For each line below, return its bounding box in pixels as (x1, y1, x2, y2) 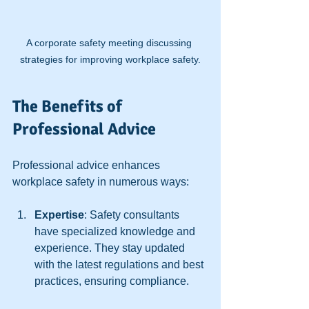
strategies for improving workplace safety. (20, 54, 201, 66)
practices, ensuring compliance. (34, 275, 189, 288)
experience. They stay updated (34, 242, 188, 255)
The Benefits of (12, 96, 126, 117)
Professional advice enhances (12, 159, 163, 172)
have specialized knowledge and (34, 226, 198, 238)
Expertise (34, 209, 84, 221)
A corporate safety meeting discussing (26, 37, 195, 49)
